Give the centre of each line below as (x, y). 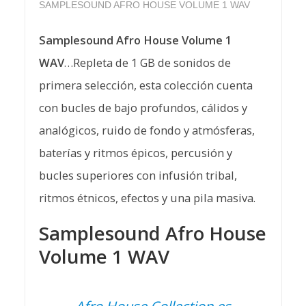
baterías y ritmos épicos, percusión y (135, 153)
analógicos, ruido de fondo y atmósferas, (147, 130)
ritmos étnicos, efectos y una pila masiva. (147, 198)
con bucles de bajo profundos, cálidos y (143, 108)
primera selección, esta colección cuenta (145, 85)
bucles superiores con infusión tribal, (138, 176)
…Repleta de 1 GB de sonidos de (147, 63)
